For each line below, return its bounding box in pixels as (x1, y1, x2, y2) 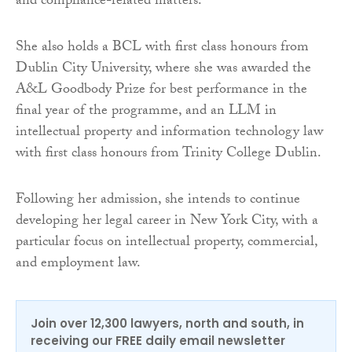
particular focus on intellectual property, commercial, (16, 230, 317, 255)
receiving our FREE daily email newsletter (31, 332, 285, 349)
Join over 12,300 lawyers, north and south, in (31, 314, 304, 332)
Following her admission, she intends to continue (16, 188, 300, 213)
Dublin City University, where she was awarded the (16, 57, 311, 82)
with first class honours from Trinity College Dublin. (16, 141, 321, 167)
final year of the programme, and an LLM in (16, 99, 277, 124)
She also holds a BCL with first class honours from (16, 35, 309, 60)
